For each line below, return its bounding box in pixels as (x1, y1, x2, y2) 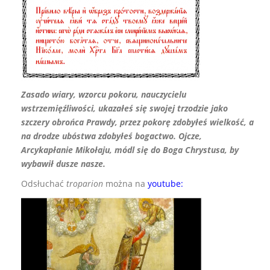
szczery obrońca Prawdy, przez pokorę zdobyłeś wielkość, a (21, 116, 254, 128)
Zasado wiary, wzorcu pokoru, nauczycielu (21, 88, 186, 100)
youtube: (148, 177, 183, 189)
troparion (66, 177, 103, 189)
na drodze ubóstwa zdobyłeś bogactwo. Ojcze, (21, 130, 202, 142)
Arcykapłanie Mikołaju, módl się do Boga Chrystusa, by (21, 143, 239, 155)
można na (103, 177, 148, 189)
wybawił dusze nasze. (21, 157, 105, 169)
